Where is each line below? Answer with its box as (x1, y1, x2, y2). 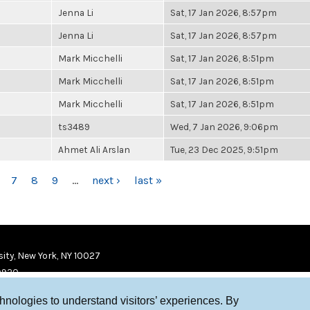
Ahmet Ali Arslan (58, 144, 130, 155)
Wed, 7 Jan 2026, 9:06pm (170, 121, 278, 132)
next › (91, 174, 120, 187)
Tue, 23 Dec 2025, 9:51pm (170, 144, 278, 155)
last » (134, 174, 162, 187)
